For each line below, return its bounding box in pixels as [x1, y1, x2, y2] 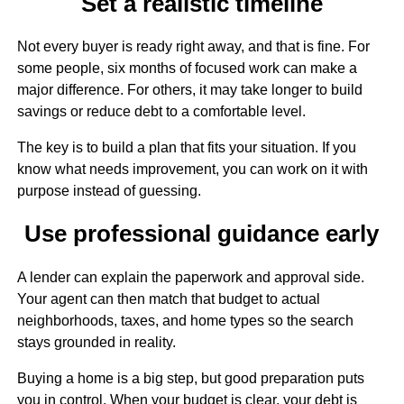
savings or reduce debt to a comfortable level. [16, 104, 306, 120]
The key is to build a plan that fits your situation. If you [16, 140, 356, 156]
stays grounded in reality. [16, 334, 176, 350]
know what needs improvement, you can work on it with [16, 161, 368, 178]
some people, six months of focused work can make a [16, 60, 357, 77]
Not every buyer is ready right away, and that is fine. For [16, 39, 370, 55]
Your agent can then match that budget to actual [16, 290, 320, 307]
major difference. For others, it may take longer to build [16, 82, 363, 98]
